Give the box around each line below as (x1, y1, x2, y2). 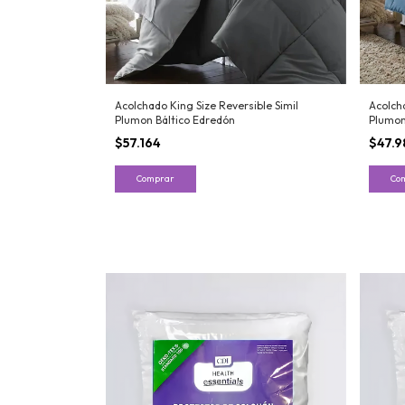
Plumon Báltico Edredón (115, 113, 235, 127)
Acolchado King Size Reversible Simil (115, 99, 298, 113)
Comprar (137, 173, 174, 185)
